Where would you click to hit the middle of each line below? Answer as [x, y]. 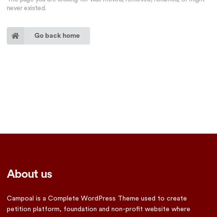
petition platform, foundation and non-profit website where [99, 209]
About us [29, 174]
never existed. [26, 8]
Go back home [57, 36]
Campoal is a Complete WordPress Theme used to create [97, 198]
